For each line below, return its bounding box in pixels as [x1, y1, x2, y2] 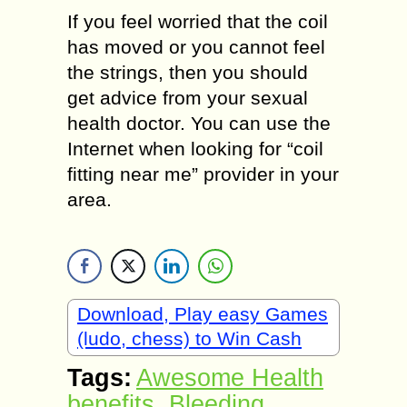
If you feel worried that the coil [67, 11, 328, 32]
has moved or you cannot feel [67, 36, 325, 57]
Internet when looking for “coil [67, 138, 323, 159]
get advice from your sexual [67, 87, 308, 108]
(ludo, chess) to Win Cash [77, 328, 302, 349]
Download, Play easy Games [77, 303, 328, 324]
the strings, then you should [67, 62, 308, 83]
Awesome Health [136, 364, 323, 392]
